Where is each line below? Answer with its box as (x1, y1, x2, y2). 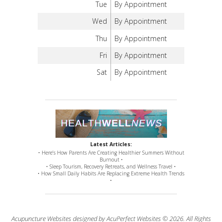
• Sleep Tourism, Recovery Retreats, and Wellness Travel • (46, 163, 176, 170)
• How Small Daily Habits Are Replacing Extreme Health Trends (38, 170, 184, 177)
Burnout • (99, 156, 123, 164)
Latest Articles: (90, 141, 132, 148)
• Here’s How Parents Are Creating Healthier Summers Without (38, 149, 184, 157)
